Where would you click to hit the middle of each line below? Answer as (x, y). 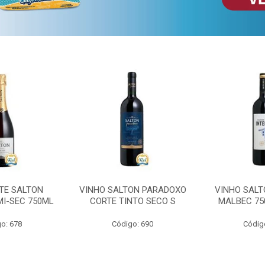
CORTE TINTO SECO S (132, 201)
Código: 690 (132, 224)
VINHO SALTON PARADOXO (132, 190)
